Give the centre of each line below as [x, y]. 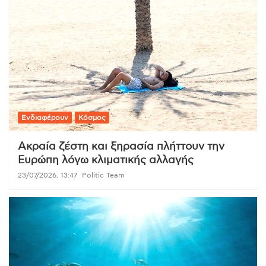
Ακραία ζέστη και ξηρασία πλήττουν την [121, 147]
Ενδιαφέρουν [45, 118]
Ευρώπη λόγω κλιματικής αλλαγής [106, 161]
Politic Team [103, 175]
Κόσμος [92, 118]
